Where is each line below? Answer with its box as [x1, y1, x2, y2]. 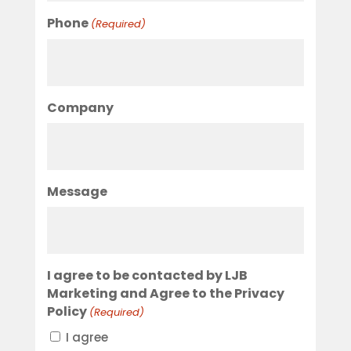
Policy [46, 302, 87, 321]
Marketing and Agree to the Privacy [46, 284, 284, 303]
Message [46, 183, 107, 201]
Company [46, 99, 114, 118]
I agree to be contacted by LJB [46, 266, 248, 285]
